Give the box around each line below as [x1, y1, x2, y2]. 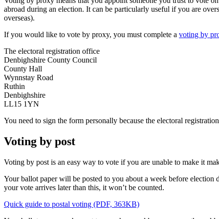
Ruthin [4, 82, 25, 91]
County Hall [4, 65, 42, 73]
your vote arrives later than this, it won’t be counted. [4, 183, 164, 192]
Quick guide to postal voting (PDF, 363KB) [4, 200, 139, 209]
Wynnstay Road [4, 73, 53, 82]
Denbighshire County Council [4, 56, 97, 65]
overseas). [4, 14, 35, 22]
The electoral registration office [4, 47, 100, 56]
